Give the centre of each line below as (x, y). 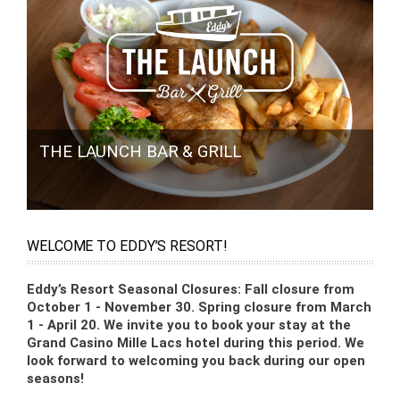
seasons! (55, 379)
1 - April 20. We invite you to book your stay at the (189, 325)
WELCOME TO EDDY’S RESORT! (127, 246)
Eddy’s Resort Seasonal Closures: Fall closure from (191, 290)
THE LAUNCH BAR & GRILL (140, 152)
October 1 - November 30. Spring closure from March (199, 308)
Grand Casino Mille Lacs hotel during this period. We (196, 343)
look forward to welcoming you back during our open (196, 361)
